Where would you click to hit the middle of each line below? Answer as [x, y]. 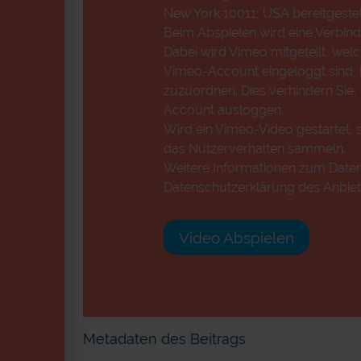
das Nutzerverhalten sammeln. [254, 148]
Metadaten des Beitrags [164, 339]
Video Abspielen [236, 238]
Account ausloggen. [223, 110]
